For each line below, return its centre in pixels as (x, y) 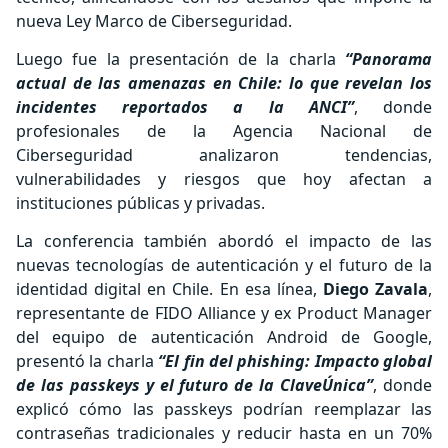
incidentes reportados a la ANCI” (185, 107)
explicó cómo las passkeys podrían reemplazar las (224, 409)
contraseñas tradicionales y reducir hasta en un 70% (224, 433)
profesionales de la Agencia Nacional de (224, 131)
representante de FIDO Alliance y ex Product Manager (224, 313)
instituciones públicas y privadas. (140, 203)
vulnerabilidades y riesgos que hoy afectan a (224, 179)
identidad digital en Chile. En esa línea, (169, 289)
